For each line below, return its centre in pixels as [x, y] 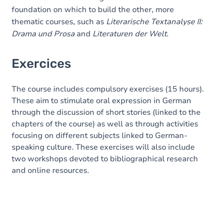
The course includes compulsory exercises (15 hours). [108, 89]
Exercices [41, 64]
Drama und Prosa [43, 34]
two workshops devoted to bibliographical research [105, 159]
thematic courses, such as [59, 22]
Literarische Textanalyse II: [154, 22]
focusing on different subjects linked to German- [100, 136]
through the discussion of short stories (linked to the [106, 112]
